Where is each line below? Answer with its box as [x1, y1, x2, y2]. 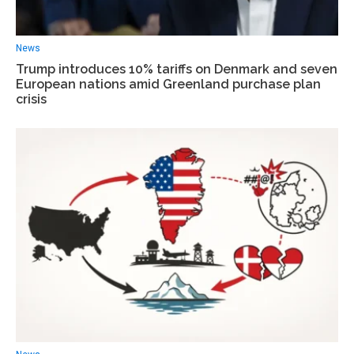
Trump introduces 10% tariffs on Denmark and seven [16, 61, 337, 77]
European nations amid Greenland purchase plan [16, 76, 321, 92]
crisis [16, 91, 47, 107]
